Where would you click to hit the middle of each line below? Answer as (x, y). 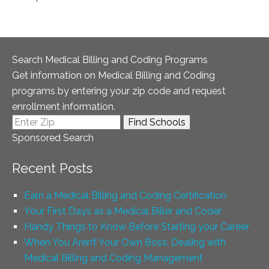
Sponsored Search (53, 138)
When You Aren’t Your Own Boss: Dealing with (125, 242)
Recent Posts (52, 168)
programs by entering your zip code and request (119, 91)
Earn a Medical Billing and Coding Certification (125, 195)
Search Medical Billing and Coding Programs (110, 60)
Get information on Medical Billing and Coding (113, 75)
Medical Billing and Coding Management (113, 258)
